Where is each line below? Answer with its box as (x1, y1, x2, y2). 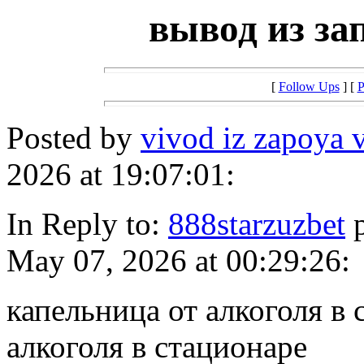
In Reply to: (6, 206, 168, 242)
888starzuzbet (168, 206, 345, 242)
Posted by (6, 120, 141, 156)
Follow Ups (278, 80, 340, 94)
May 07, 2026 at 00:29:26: (6, 243, 350, 279)
